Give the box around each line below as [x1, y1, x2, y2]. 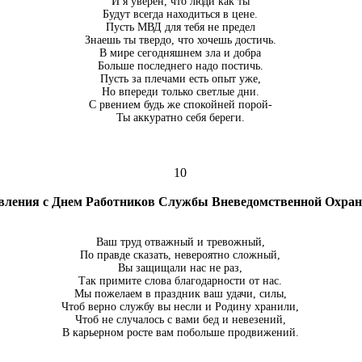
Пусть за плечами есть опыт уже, [99, 73, 261, 85]
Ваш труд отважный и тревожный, [95, 236, 265, 248]
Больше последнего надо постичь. [97, 60, 263, 72]
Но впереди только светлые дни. [101, 86, 259, 98]
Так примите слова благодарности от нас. [78, 275, 282, 287]
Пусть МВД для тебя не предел [105, 21, 255, 33]
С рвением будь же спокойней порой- [88, 99, 272, 111]
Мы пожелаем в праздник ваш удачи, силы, [74, 288, 287, 300]
